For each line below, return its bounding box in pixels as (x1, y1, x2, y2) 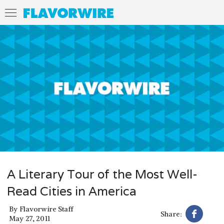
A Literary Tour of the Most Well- (7, 166, 197, 182)
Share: (160, 209, 182, 218)
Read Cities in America (7, 183, 136, 199)
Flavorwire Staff (19, 204, 73, 214)
